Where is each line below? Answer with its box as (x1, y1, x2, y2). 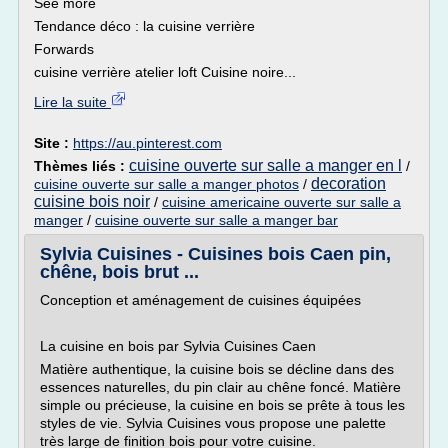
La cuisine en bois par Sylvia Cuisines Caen (40, 338, 316, 354)
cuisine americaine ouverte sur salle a (162, 194, 401, 210)
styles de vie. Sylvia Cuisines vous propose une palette (40, 415, 386, 431)
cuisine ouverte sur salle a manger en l (129, 157, 402, 174)
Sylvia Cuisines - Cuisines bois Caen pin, (40, 244, 391, 264)
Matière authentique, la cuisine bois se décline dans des (40, 361, 394, 377)
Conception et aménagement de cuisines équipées (40, 292, 361, 308)
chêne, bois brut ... (40, 262, 199, 282)
